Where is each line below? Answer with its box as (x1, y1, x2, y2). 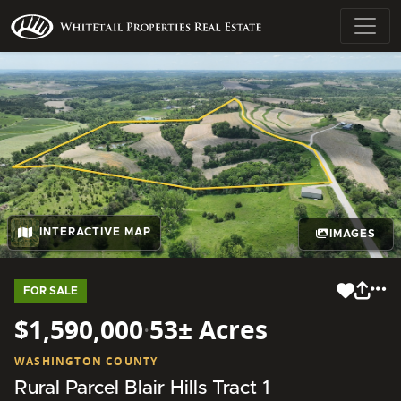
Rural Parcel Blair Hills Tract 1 (14, 378, 269, 397)
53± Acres (149, 311, 268, 346)
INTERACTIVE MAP (39, 226, 151, 238)
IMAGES (328, 228, 376, 240)
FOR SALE (23, 285, 78, 296)
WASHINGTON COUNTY (14, 353, 158, 369)
